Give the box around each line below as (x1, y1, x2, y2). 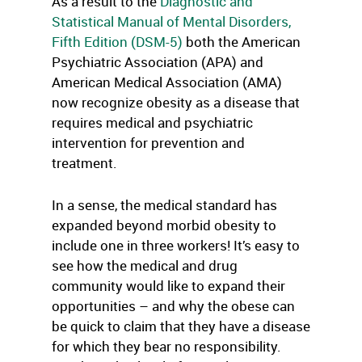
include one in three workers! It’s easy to (52, 236, 300, 255)
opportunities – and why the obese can (52, 297, 295, 315)
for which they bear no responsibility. (52, 337, 281, 356)
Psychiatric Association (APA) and (52, 53, 263, 71)
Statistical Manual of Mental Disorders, (52, 12, 291, 31)
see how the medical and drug (52, 256, 238, 275)
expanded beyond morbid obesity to (52, 216, 276, 234)
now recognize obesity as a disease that (52, 93, 300, 112)
